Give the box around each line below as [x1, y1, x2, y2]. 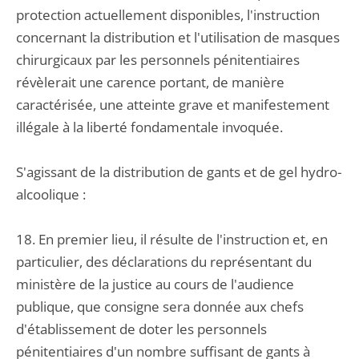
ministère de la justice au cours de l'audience [16, 275, 294, 293]
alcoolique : [16, 185, 86, 204]
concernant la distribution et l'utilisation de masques [16, 28, 340, 46]
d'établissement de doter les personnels [16, 320, 267, 338]
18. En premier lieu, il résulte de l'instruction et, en [16, 230, 328, 248]
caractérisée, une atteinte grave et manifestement [16, 95, 329, 114]
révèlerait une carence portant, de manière [16, 73, 284, 91]
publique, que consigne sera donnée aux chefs [16, 297, 304, 316]
